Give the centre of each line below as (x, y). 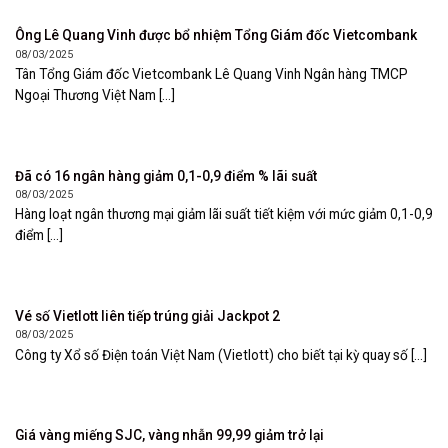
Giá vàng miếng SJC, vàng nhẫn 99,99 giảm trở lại (169, 435)
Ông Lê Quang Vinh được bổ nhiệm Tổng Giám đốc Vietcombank (216, 35)
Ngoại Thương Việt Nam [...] (95, 95)
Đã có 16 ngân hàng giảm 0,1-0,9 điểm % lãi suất (166, 175)
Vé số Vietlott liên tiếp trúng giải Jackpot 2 (147, 315)
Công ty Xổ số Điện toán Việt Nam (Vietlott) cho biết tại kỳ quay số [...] (221, 354)
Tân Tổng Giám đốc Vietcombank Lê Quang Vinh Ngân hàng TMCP (211, 74)
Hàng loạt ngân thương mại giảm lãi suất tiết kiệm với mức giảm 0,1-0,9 (224, 214)
